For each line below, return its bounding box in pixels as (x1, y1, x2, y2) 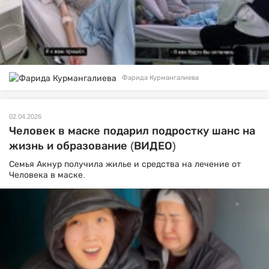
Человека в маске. (9, 169, 85, 180)
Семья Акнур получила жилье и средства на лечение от (9, 159, 241, 169)
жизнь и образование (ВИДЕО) (9, 139, 176, 152)
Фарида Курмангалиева (122, 74, 199, 82)
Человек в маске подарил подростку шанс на (9, 124, 255, 137)
